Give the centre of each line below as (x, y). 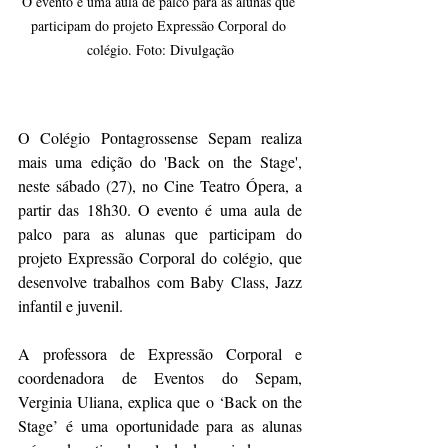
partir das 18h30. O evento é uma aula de (160, 209)
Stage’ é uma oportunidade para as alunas (160, 425)
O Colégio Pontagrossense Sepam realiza (160, 137)
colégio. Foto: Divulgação (160, 49)
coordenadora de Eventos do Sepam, (160, 377)
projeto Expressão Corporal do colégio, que (160, 257)
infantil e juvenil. (72, 305)
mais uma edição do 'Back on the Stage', (160, 161)
